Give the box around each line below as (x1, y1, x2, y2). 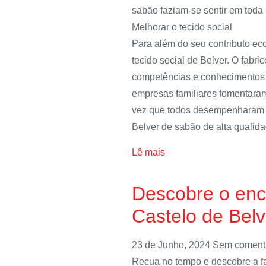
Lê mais (132, 147, 165, 157)
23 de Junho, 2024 (132, 239, 213, 250)
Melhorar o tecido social (132, 22, 232, 33)
